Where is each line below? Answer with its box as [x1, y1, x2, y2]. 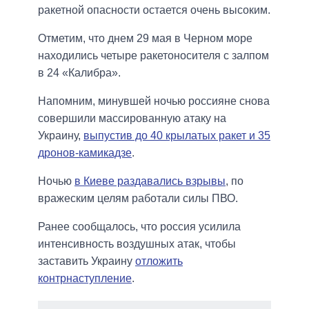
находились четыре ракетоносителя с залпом [38, 50, 269, 62]
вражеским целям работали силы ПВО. [38, 192, 238, 205]
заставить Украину [38, 255, 135, 268]
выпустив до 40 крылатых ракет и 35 [83, 130, 270, 142]
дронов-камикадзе [38, 147, 132, 159]
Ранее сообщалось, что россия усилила [38, 221, 241, 233]
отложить [135, 255, 183, 268]
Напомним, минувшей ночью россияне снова [38, 95, 270, 108]
